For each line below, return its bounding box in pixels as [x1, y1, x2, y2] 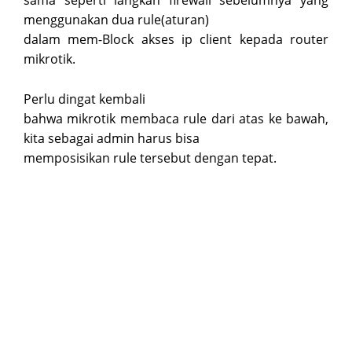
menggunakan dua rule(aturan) [24, 11, 209, 29]
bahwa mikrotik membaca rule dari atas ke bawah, [24, 109, 328, 127]
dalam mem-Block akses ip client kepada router [24, 31, 328, 49]
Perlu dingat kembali [24, 90, 145, 108]
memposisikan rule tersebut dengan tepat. [24, 148, 277, 167]
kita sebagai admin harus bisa [24, 129, 200, 147]
